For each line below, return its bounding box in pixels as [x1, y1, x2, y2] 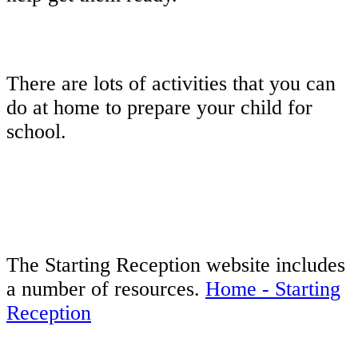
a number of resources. [6, 276, 205, 300]
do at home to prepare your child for [6, 96, 312, 120]
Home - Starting [205, 276, 340, 300]
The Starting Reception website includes [6, 253, 345, 276]
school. [6, 120, 66, 144]
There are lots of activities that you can [6, 72, 336, 96]
